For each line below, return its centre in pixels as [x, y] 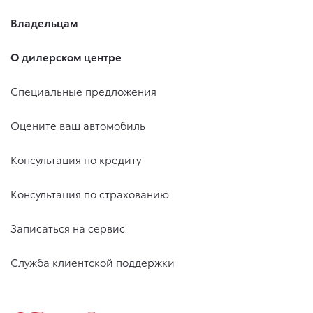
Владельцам [44, 23]
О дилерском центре [66, 57]
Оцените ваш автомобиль [78, 125]
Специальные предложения [83, 91]
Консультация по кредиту [76, 160]
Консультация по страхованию [90, 194]
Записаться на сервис [68, 228]
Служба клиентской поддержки [93, 262]
